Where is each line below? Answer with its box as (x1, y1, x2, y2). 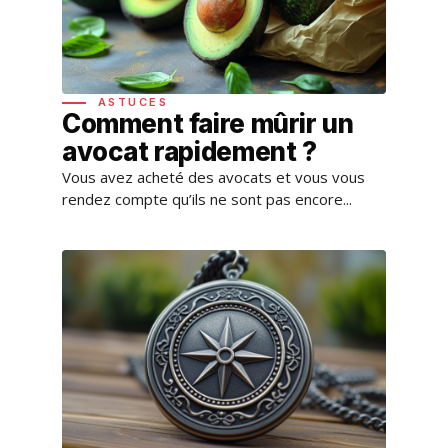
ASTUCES (98, 94, 168, 109)
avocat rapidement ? (62, 135, 317, 167)
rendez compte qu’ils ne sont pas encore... (62, 188, 352, 209)
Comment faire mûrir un (62, 107, 354, 139)
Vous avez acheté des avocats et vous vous (62, 166, 365, 187)
